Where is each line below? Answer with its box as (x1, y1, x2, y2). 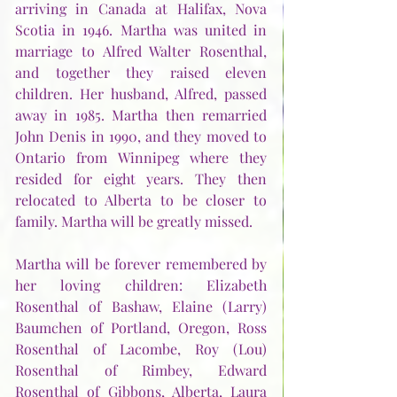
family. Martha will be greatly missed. (15, 212, 253, 231)
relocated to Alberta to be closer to (15, 191, 267, 210)
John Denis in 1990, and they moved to (15, 127, 267, 146)
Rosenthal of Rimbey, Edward (15, 361, 267, 380)
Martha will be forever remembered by (15, 254, 267, 274)
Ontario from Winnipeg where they (15, 148, 267, 167)
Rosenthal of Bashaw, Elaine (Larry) (15, 297, 267, 316)
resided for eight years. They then (15, 169, 267, 189)
